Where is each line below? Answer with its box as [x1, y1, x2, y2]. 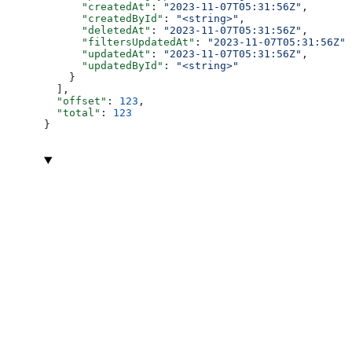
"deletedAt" [44, 24, 151, 37]
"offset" [44, 95, 107, 108]
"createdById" [44, 13, 163, 25]
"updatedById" [44, 60, 163, 72]
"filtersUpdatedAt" [44, 36, 195, 49]
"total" [44, 107, 101, 119]
